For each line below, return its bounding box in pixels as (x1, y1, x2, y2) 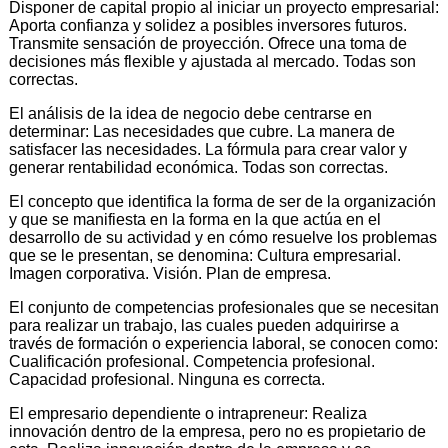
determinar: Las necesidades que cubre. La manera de (9, 122, 395, 140)
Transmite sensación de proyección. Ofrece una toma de (9, 34, 407, 52)
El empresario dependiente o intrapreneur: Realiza (9, 404, 367, 422)
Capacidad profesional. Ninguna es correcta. (9, 370, 325, 388)
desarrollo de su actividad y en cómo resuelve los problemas (9, 228, 437, 246)
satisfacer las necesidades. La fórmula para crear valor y (9, 140, 407, 158)
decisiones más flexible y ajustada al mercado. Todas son (9, 52, 416, 70)
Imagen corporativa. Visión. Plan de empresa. (9, 264, 331, 282)
